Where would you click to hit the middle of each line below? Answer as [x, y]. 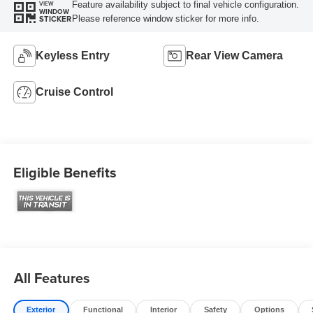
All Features [52, 277]
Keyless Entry [72, 56]
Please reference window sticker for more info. [165, 18]
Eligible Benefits [65, 172]
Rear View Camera [234, 56]
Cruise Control [74, 92]
